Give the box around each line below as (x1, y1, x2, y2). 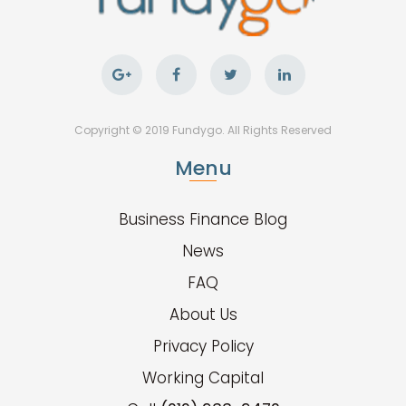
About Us (169, 303, 237, 325)
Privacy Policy (152, 334, 254, 357)
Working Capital (142, 366, 264, 389)
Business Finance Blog (119, 208, 287, 230)
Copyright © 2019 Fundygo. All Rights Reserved (74, 121, 332, 138)
